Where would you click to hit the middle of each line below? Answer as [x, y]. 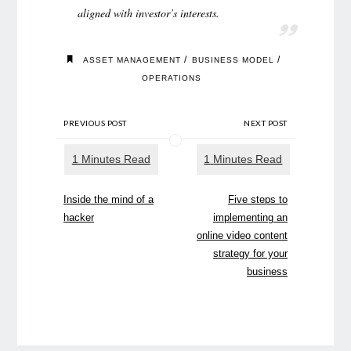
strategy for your [250, 253]
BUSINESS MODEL [233, 60]
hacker [79, 217]
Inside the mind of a [109, 199]
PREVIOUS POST [95, 123]
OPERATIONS [172, 78]
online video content [242, 235]
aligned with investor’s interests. [148, 13]
